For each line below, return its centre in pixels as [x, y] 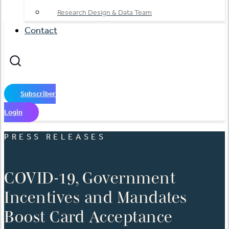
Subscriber [38, 94]
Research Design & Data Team [105, 13]
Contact [41, 30]
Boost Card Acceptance [88, 216]
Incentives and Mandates [96, 197]
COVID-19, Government [90, 177]
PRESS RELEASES [55, 137]
